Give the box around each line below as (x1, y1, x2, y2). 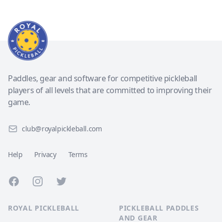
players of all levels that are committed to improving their (8, 85, 212, 96)
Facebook (7, 175, 42, 186)
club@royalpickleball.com (22, 124, 102, 133)
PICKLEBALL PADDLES (119, 203, 199, 213)
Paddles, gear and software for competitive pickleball (8, 73, 197, 84)
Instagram (31, 175, 69, 186)
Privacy (34, 150, 56, 159)
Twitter (55, 175, 81, 186)
